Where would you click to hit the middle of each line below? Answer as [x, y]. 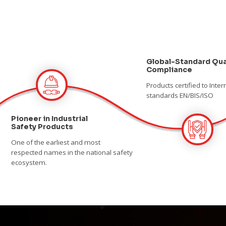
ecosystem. [29, 163]
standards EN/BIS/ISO [180, 95]
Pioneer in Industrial [49, 119]
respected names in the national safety [72, 153]
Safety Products [42, 127]
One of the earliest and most [55, 143]
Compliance [169, 69]
